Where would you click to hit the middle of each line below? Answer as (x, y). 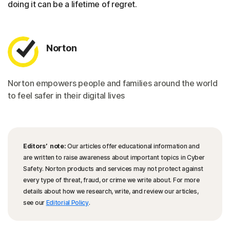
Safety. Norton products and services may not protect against (113, 169)
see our (35, 203)
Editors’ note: (45, 146)
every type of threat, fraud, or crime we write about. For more (111, 180)
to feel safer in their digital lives (66, 96)
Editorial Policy (67, 203)
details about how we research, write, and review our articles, (111, 191)
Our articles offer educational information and (133, 146)
